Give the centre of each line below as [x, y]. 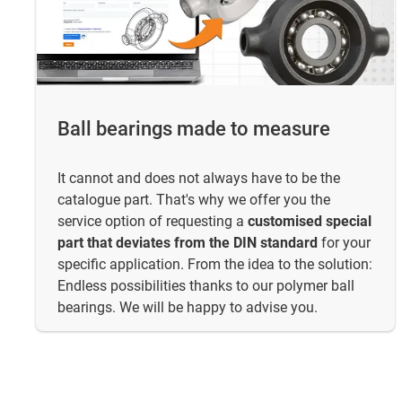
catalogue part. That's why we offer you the [194, 199]
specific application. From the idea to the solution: [215, 264]
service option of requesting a [153, 221]
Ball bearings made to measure [194, 128]
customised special [310, 221]
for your [344, 242]
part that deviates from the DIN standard [188, 242]
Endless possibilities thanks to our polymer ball [206, 285]
